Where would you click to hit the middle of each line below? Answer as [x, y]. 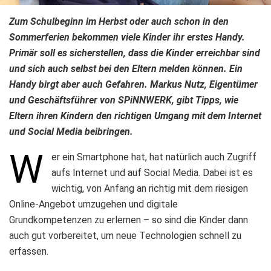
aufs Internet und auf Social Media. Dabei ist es [152, 172]
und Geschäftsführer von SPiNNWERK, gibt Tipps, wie [124, 100]
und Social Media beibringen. [71, 131]
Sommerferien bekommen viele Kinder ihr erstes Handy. [127, 37]
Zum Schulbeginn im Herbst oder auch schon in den [119, 21]
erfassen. [29, 251]
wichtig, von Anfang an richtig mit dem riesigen [149, 188]
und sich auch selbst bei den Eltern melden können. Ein [126, 68]
